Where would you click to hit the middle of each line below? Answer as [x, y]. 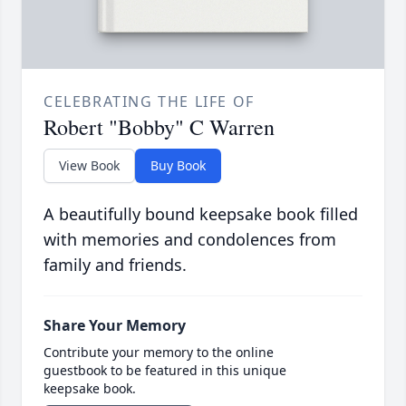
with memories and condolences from [190, 240]
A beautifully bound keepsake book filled [201, 214]
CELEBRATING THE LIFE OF [149, 102]
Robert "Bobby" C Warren [159, 127]
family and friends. [115, 265]
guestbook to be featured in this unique [165, 371]
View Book [89, 166]
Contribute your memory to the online [159, 353]
